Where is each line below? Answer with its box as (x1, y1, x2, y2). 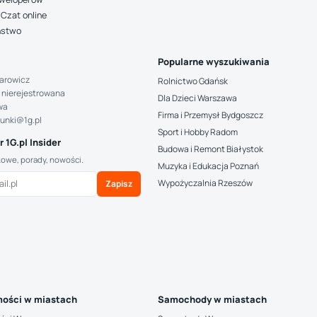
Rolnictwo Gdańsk (158, 75, 229, 87)
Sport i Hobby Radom (158, 126, 238, 138)
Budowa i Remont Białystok (158, 143, 264, 155)
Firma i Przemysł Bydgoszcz (158, 109, 264, 121)
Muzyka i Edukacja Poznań (158, 160, 260, 172)
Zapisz (105, 178, 133, 190)
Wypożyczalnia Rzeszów (158, 177, 253, 189)
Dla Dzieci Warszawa (158, 92, 238, 104)
